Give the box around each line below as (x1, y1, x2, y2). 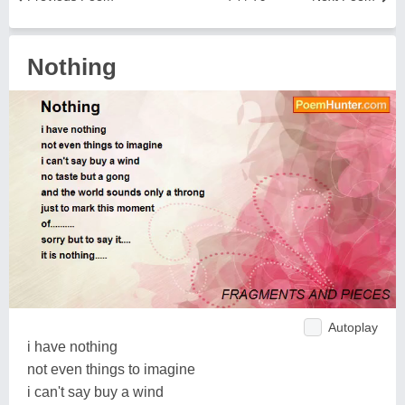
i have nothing (27, 338, 118, 354)
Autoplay (328, 319, 378, 334)
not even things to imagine (27, 361, 195, 377)
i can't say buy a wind (27, 383, 164, 400)
